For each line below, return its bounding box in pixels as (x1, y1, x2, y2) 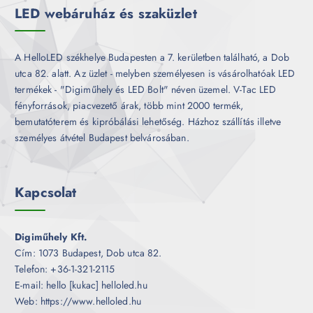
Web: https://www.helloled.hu (15, 294, 142, 309)
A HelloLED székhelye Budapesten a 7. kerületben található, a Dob (15, 50, 290, 65)
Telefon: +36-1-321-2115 (15, 262, 115, 277)
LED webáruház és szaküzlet (15, 3, 197, 23)
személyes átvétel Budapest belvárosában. (15, 131, 189, 145)
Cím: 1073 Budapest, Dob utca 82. (15, 246, 162, 261)
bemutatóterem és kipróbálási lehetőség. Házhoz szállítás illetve (15, 115, 282, 129)
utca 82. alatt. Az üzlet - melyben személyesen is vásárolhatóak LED (15, 66, 296, 81)
